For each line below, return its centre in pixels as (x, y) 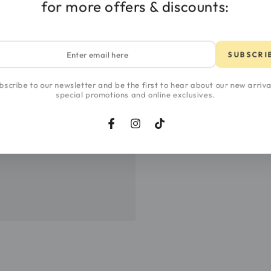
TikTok (172, 130)
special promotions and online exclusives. (135, 95)
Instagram (156, 130)
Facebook (131, 130)
